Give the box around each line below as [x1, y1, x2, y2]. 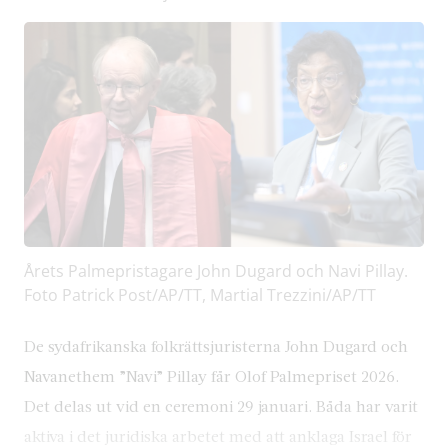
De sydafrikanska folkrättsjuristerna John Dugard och [24, 335, 408, 355]
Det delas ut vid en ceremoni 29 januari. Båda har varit [24, 395, 418, 415]
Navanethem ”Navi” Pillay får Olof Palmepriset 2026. [24, 365, 399, 385]
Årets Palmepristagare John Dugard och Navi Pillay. [24, 259, 408, 282]
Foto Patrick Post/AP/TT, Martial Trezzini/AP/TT [24, 283, 376, 306]
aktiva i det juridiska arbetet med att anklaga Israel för [24, 425, 412, 445]
